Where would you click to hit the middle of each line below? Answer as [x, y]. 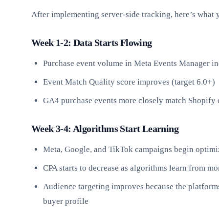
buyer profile [66, 201]
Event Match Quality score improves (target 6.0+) [129, 82]
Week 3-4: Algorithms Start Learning [105, 128]
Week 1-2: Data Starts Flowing [92, 42]
